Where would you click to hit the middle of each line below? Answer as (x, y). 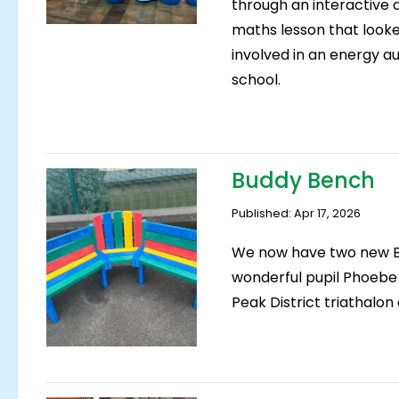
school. (256, 79)
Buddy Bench (303, 180)
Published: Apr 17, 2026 (296, 213)
